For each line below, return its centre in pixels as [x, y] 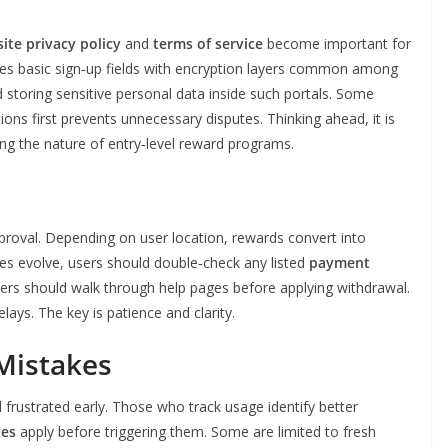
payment [339, 262]
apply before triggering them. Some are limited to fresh [196, 431]
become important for [337, 43]
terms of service [208, 43]
